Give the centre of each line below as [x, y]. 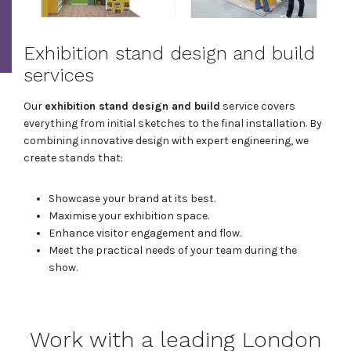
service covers [258, 107]
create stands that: [73, 158]
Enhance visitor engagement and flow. [145, 233]
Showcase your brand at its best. [132, 199]
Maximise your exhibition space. [129, 216]
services [59, 76]
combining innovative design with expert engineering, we [166, 141]
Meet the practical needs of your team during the [173, 251]
